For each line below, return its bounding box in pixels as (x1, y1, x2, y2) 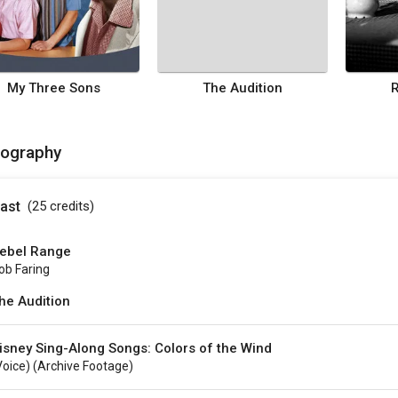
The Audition (202, 79, 283, 96)
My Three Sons (6, 79, 100, 96)
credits (50, 197, 90, 214)
